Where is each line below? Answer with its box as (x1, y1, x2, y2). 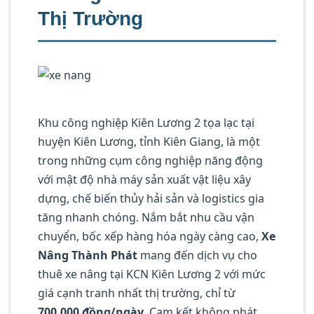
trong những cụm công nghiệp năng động (38, 152, 263, 168)
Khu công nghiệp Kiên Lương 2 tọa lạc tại (38, 114, 254, 130)
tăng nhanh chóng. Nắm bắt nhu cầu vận (38, 209, 254, 225)
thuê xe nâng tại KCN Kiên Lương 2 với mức (38, 266, 266, 282)
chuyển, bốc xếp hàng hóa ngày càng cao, (38, 228, 261, 244)
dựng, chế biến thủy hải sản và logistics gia (38, 190, 264, 206)
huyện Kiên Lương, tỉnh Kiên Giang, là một (38, 133, 260, 149)
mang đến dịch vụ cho (137, 247, 257, 263)
